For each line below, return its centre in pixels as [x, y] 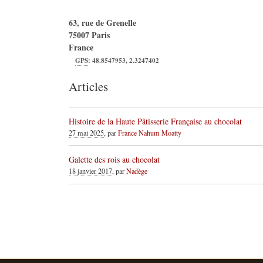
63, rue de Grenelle [102, 23]
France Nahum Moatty [150, 132]
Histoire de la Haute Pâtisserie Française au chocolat [155, 121]
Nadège [137, 171]
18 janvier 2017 [90, 171]
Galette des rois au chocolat [114, 159]
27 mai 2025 [86, 132]
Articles [88, 86]
